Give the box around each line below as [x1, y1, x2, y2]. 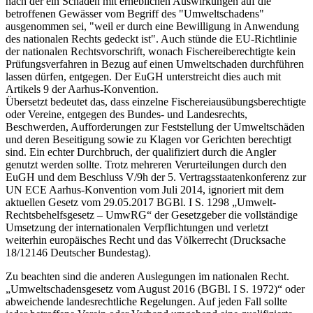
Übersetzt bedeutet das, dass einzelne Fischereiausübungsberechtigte [6, 96, 306, 108]
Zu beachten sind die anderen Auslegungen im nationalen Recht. [6, 270, 289, 282]
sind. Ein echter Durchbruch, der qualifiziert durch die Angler [6, 146, 276, 158]
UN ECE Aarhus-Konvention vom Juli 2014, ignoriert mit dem [6, 184, 284, 196]
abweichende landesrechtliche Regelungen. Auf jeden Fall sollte [6, 296, 287, 307]
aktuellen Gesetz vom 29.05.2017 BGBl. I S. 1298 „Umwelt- [6, 196, 276, 208]
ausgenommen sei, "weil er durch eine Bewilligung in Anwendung [6, 20, 299, 32]
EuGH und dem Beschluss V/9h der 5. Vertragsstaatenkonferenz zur [6, 171, 306, 183]
